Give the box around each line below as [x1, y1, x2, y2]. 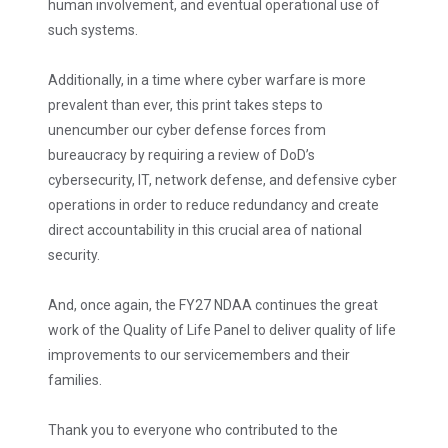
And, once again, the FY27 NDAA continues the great [48, 297, 378, 313]
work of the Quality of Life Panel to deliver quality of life [48, 322, 396, 338]
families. [48, 372, 102, 388]
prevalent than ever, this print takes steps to [48, 97, 323, 113]
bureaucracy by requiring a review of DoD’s [48, 147, 315, 163]
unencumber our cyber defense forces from [48, 122, 326, 138]
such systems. [48, 22, 138, 38]
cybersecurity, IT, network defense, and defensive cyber [48, 172, 397, 188]
